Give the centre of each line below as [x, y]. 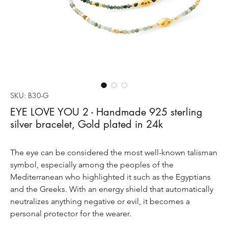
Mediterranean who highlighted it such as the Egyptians [110, 177]
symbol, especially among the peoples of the [92, 164]
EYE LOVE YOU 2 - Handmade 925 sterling [106, 112]
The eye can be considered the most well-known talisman [114, 152]
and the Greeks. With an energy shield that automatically [112, 189]
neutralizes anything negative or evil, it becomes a [100, 201]
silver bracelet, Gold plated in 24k [87, 124]
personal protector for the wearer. [71, 213]
